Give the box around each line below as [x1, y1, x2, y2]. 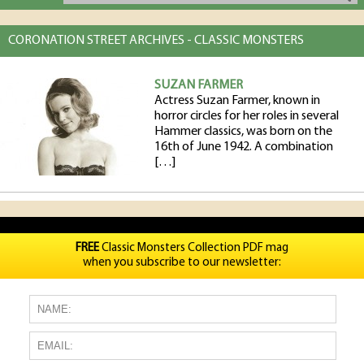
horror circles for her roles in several [154, 110, 339, 123]
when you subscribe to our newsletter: [83, 257, 281, 269]
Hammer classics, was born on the [154, 125, 332, 138]
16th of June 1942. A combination [154, 141, 333, 154]
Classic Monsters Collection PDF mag [99, 242, 288, 254]
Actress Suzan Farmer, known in [154, 94, 320, 107]
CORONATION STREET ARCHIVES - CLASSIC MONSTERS [8, 34, 304, 47]
